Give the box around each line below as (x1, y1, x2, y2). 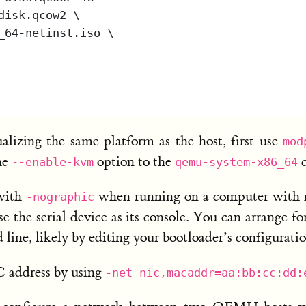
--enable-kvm (12, 155, 94, 169)
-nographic (26, 190, 94, 204)
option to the (94, 153, 175, 170)
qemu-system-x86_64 (175, 155, 298, 169)
